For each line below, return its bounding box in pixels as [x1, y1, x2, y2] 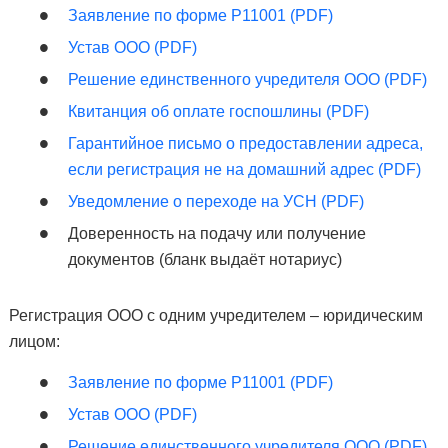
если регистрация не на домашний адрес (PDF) [67, 161, 421, 178]
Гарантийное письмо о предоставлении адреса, [67, 135, 423, 152]
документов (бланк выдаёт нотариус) [67, 251, 342, 268]
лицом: [8, 333, 60, 350]
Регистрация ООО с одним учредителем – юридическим [8, 307, 423, 324]
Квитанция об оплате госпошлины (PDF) [67, 103, 369, 120]
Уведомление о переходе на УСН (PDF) [67, 193, 364, 210]
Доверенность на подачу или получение [67, 225, 366, 242]
